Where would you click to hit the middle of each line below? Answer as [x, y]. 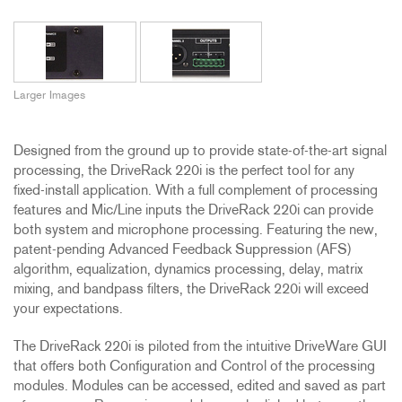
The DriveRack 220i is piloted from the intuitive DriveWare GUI [200, 348]
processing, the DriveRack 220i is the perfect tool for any [184, 172]
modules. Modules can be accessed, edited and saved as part [200, 387]
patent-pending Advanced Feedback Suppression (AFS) [183, 251]
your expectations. [68, 310]
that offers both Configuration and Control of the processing [194, 367]
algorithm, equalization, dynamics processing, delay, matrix [188, 271]
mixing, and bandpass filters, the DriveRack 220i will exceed [191, 290]
